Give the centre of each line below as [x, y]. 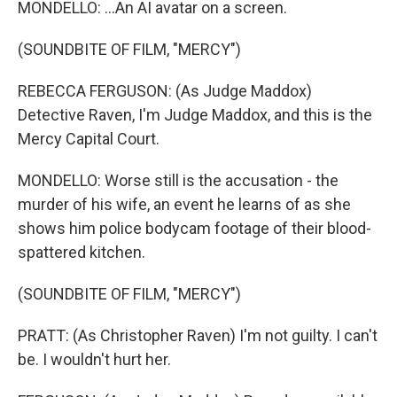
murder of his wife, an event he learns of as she [184, 204]
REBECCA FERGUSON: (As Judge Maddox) [165, 91]
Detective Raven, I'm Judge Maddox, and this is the [195, 115]
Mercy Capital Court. [89, 139]
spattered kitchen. [82, 252]
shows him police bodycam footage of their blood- [195, 228]
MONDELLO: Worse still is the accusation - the [178, 180]
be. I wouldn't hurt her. [94, 359]
